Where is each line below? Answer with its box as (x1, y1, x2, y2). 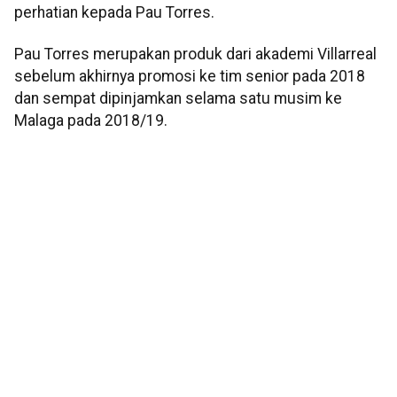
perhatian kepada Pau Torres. (14, 3, 214, 21)
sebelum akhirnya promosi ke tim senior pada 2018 (14, 67, 365, 86)
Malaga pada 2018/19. (14, 112, 167, 130)
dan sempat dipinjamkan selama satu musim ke (14, 90, 342, 108)
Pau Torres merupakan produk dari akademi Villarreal (14, 45, 377, 64)
